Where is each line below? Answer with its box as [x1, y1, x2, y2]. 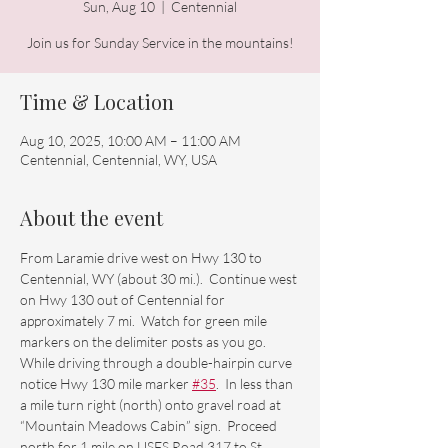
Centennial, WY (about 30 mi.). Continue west [20, 270, 300, 287]
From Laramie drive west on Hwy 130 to [20, 249, 265, 266]
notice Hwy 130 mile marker [20, 375, 192, 392]
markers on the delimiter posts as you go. [20, 333, 272, 350]
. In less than [216, 375, 296, 392]
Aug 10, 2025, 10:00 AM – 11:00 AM [20, 132, 241, 149]
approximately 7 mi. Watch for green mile [20, 312, 270, 329]
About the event [20, 204, 163, 231]
